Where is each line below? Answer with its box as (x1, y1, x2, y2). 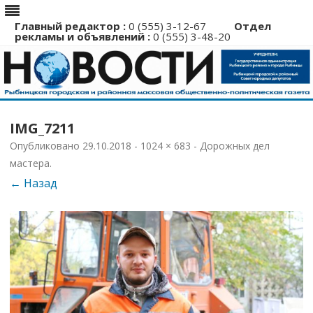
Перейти (156, 96, 205, 112)
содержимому (156, 118, 233, 134)
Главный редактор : (15, 19, 126, 33)
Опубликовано (10, 138, 82, 152)
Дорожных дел (200, 138, 270, 152)
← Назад (10, 175, 57, 191)
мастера (10, 156, 50, 170)
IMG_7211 (10, 118, 75, 138)
